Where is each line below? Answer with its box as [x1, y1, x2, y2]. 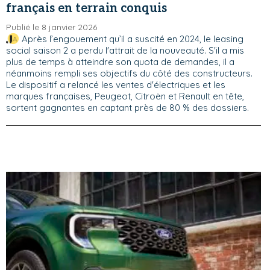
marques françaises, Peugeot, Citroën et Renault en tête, [6, 90, 244, 102]
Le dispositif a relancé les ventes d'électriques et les [6, 78, 225, 90]
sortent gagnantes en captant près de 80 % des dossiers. [6, 101, 249, 113]
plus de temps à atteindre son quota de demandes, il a [6, 55, 234, 67]
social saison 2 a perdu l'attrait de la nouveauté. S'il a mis [6, 44, 244, 56]
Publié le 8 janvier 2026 [6, 21, 97, 33]
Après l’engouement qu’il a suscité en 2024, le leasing [21, 33, 243, 45]
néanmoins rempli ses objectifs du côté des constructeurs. [6, 67, 253, 79]
